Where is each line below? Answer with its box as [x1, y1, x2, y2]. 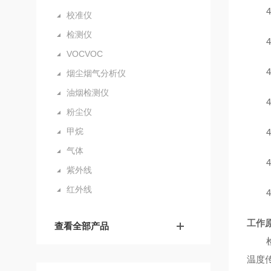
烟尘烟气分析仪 [67, 68, 126, 78]
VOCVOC [67, 49, 103, 59]
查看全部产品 [54, 221, 109, 231]
